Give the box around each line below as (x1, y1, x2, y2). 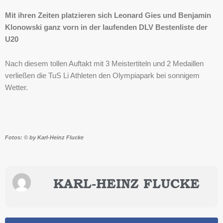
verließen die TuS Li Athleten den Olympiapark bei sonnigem (5, 72, 200, 80)
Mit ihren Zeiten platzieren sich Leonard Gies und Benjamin (5, 11, 211, 19)
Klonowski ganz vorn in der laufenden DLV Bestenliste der (5, 23, 208, 31)
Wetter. (5, 84, 28, 92)
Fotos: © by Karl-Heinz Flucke (5, 134, 84, 141)
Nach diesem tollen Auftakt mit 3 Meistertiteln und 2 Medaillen (5, 60, 204, 68)
